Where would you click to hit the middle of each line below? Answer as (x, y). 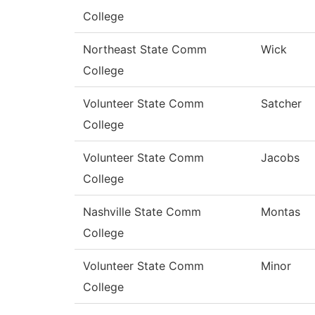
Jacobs (280, 158)
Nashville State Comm (142, 212)
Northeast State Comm (145, 50)
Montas (281, 212)
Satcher (281, 104)
